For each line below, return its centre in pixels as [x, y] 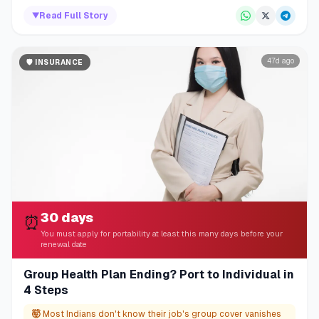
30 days [67, 217]
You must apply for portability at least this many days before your [162, 233]
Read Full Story [74, 16]
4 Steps [46, 290]
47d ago [281, 61]
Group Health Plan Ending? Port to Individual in [159, 274]
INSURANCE [59, 63]
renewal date [64, 244]
